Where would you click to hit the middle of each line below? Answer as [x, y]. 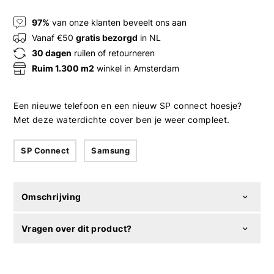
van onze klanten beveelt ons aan [118, 23]
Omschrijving [51, 196]
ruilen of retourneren [113, 53]
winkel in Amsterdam [137, 68]
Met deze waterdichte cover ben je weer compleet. [122, 119]
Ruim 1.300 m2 [63, 68]
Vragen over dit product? [76, 228]
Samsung [111, 150]
